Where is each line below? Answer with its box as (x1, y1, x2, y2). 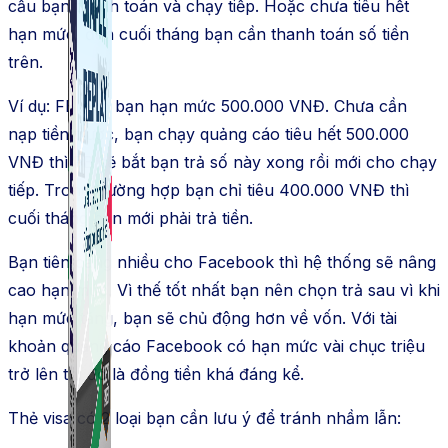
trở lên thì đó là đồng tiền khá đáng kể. (8, 364, 309, 385)
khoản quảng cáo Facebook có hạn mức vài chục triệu (8, 336, 425, 357)
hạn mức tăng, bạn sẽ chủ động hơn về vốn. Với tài (8, 308, 397, 329)
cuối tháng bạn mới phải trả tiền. (8, 208, 258, 229)
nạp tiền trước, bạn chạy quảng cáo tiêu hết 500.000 (8, 124, 409, 145)
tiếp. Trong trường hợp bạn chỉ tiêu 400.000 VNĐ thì (8, 180, 409, 201)
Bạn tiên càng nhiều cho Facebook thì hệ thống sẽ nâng (8, 252, 436, 273)
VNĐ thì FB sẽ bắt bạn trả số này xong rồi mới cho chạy (8, 152, 437, 173)
